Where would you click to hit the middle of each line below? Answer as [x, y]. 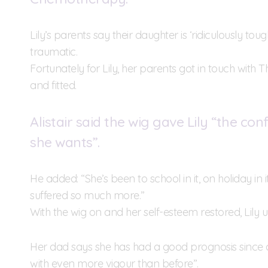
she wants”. [65, 142]
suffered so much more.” [87, 196]
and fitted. [53, 86]
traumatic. [54, 52]
